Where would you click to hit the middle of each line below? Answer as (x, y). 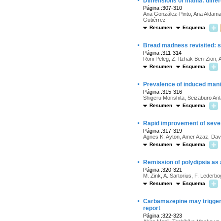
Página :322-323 (163, 216)
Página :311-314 (162, 53)
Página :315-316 (163, 92)
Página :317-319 (163, 131)
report (152, 208)
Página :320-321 (163, 170)
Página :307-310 (163, 8)
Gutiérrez (154, 20)
